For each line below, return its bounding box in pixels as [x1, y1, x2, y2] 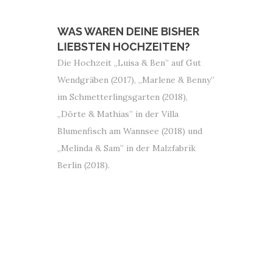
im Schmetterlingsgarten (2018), [57, 91, 188, 102]
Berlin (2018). [57, 160, 110, 171]
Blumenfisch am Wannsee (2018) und [57, 126, 202, 136]
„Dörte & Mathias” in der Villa [57, 108, 179, 119]
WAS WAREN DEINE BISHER [57, 25, 199, 38]
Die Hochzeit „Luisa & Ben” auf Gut [57, 57, 201, 68]
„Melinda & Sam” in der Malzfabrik [57, 143, 196, 154]
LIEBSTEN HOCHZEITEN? [57, 40, 190, 53]
